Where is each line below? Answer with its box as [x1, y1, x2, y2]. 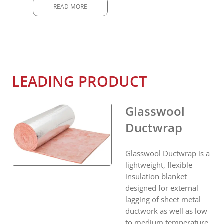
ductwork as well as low [125, 205, 207, 216]
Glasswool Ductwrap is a [125, 148, 210, 158]
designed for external [125, 182, 198, 193]
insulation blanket [125, 171, 187, 181]
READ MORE [53, 2, 87, 11]
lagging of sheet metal [125, 194, 201, 204]
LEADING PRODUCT [12, 71, 147, 91]
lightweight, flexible [125, 159, 192, 170]
